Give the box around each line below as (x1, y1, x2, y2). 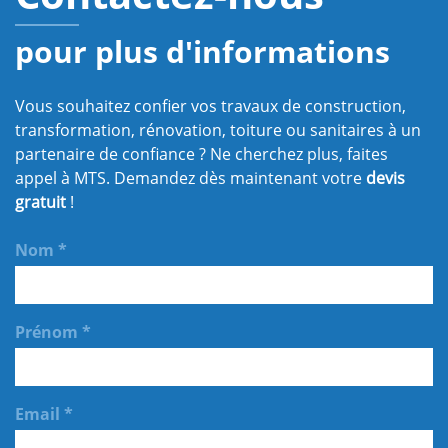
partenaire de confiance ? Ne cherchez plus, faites (15, 143, 388, 166)
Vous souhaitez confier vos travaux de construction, (15, 95, 406, 118)
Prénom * (15, 321, 91, 344)
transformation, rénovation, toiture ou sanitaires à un (15, 119, 421, 142)
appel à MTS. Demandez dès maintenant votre (15, 167, 366, 190)
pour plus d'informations (15, 31, 390, 73)
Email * (15, 403, 73, 426)
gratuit (15, 191, 66, 214)
